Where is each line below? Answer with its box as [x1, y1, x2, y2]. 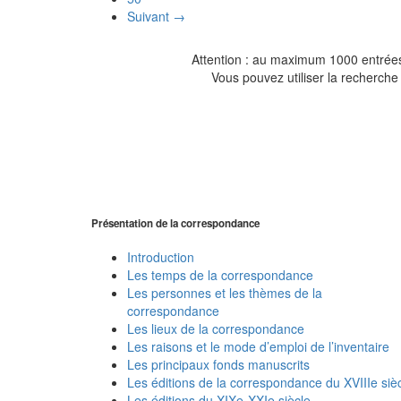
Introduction [127, 248, 194, 267]
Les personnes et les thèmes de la [127, 284, 322, 303]
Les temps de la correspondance [127, 266, 313, 285]
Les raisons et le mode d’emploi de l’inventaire [127, 337, 389, 356]
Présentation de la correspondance [91, 215, 260, 231]
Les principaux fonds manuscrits [127, 355, 310, 374]
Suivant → [127, 6, 185, 25]
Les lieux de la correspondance [127, 320, 304, 338]
